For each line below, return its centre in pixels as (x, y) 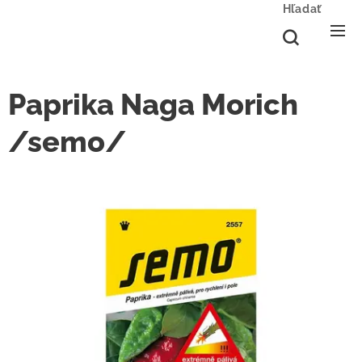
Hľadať (302, 9)
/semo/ (67, 141)
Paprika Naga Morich (153, 104)
